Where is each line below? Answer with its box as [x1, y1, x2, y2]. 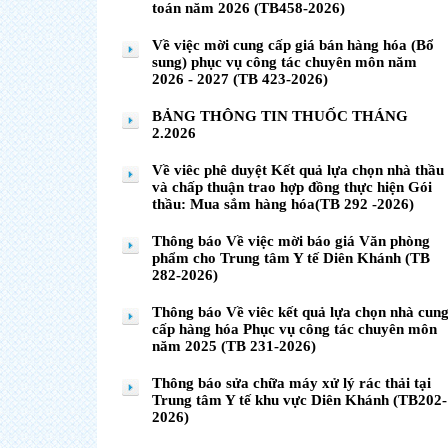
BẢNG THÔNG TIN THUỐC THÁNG [152, 108, 408, 124]
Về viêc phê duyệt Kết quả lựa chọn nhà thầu [152, 162, 444, 178]
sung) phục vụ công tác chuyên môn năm [152, 54, 417, 70]
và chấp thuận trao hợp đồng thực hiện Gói [152, 179, 432, 195]
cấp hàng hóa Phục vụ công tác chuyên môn [152, 321, 437, 337]
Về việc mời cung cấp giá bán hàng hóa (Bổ [152, 37, 434, 53]
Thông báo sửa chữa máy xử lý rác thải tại [152, 375, 431, 391]
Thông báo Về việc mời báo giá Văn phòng [152, 233, 430, 249]
